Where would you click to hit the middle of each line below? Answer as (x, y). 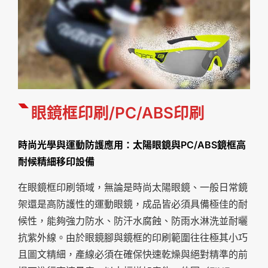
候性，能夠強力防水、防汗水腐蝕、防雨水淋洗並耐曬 (133, 220)
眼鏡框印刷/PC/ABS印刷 (118, 112)
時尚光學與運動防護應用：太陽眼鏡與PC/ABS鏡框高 (132, 144)
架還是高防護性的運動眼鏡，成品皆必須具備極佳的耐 (133, 204)
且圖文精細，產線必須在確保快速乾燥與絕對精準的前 (133, 254)
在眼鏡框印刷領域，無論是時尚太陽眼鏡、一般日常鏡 (133, 187)
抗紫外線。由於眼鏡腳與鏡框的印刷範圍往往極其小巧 (133, 237)
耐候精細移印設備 (56, 161)
